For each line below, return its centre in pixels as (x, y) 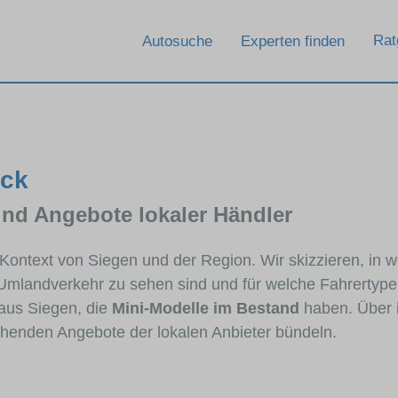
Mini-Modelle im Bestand (206, 308)
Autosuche (177, 41)
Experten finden (293, 41)
